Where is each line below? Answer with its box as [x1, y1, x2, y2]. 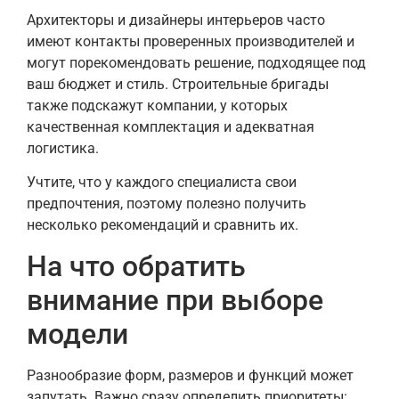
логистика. [27, 139, 99, 157]
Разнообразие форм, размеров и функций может [27, 366, 354, 384]
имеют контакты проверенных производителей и [27, 32, 354, 50]
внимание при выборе [27, 282, 323, 317]
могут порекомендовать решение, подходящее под [27, 53, 366, 71]
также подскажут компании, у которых [27, 96, 288, 114]
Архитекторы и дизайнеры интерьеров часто [27, 11, 325, 28]
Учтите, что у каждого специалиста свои [27, 174, 297, 191]
